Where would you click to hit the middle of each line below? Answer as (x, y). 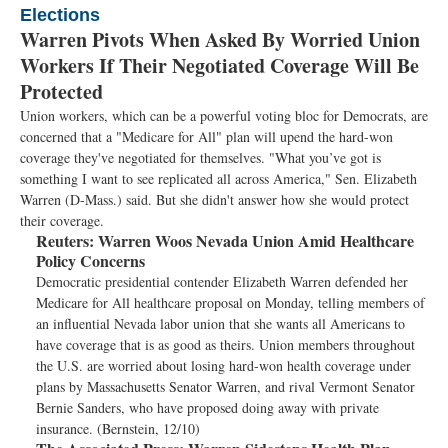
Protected (61, 91)
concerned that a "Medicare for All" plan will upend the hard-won (206, 136)
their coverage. (62, 220)
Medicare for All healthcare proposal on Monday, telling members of (230, 302)
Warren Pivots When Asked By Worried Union (220, 39)
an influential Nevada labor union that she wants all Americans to (220, 323)
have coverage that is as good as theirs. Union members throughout (225, 344)
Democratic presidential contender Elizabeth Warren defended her (222, 281)
